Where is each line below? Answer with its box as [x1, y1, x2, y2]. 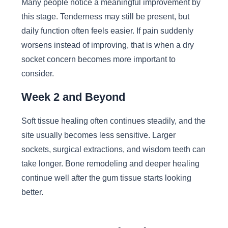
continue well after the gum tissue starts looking [21, 173, 191, 183]
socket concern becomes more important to [21, 54, 176, 64]
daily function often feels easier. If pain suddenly [21, 26, 193, 36]
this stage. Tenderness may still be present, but [21, 12, 189, 21]
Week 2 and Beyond [21, 90, 125, 103]
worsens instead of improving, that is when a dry [21, 40, 194, 50]
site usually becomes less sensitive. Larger [21, 130, 176, 140]
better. [21, 187, 43, 197]
